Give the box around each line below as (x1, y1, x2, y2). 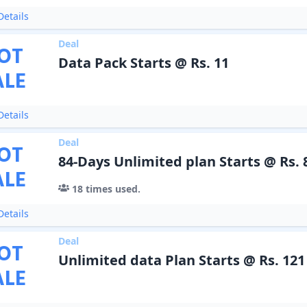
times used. (82, 182, 140, 195)
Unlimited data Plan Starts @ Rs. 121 (58, 251, 305, 269)
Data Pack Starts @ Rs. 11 (58, 53, 229, 72)
